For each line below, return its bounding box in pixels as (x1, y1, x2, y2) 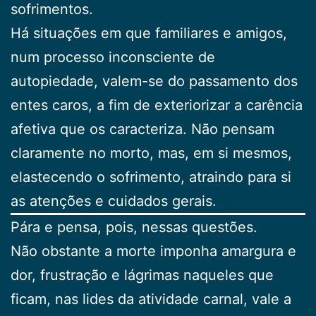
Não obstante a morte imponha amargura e (11, 242, 296, 260)
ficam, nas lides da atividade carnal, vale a (11, 290, 291, 308)
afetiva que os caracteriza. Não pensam (11, 120, 274, 138)
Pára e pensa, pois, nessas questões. (11, 218, 257, 236)
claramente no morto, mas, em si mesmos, (11, 144, 292, 162)
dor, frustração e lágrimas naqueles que (11, 266, 274, 284)
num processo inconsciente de (11, 48, 215, 66)
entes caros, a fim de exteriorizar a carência (11, 96, 303, 114)
